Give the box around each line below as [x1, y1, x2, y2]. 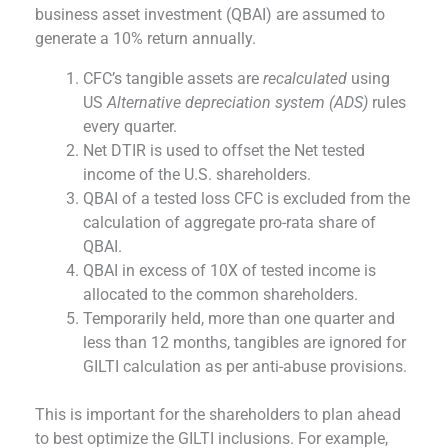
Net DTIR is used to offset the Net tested [83, 141, 365, 160]
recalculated [263, 69, 351, 88]
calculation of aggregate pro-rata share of [83, 213, 376, 232]
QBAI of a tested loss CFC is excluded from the [83, 189, 410, 208]
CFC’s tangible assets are [83, 69, 263, 88]
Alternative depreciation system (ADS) [107, 93, 372, 112]
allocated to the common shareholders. [83, 285, 358, 304]
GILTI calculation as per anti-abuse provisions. [83, 357, 407, 376]
